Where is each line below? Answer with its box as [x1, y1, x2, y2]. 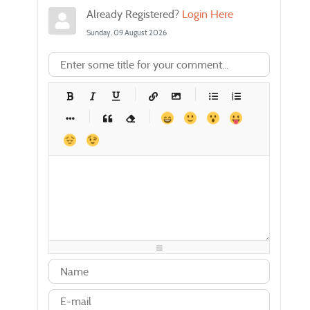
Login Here [182, 8, 233, 21]
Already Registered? [86, 8, 182, 21]
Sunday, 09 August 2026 [86, 28, 167, 38]
